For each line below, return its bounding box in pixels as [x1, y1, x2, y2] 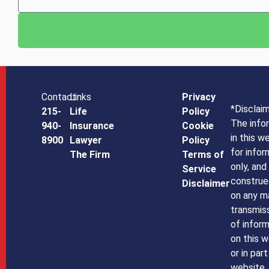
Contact [41, 91, 77, 103]
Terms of [182, 149, 225, 161]
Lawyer [69, 134, 102, 147]
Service [182, 163, 217, 175]
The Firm [69, 149, 110, 161]
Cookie [182, 120, 214, 132]
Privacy [182, 91, 216, 103]
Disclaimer [182, 178, 231, 190]
